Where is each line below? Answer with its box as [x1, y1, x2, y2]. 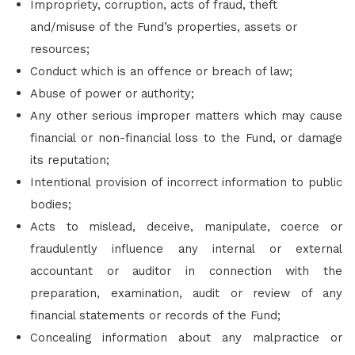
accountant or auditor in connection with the [30, 263, 342, 278]
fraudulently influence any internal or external [30, 241, 342, 256]
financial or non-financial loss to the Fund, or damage [30, 130, 342, 145]
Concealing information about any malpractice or [30, 330, 342, 345]
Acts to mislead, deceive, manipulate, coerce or [30, 219, 342, 234]
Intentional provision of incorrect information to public [30, 174, 342, 189]
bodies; [30, 197, 71, 212]
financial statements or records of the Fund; [30, 307, 281, 323]
